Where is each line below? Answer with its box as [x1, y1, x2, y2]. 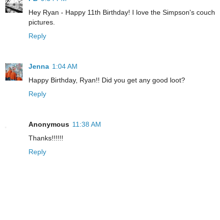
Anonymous [28, 120, 69, 128]
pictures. [28, 18, 55, 26]
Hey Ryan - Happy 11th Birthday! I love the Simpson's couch [28, 8, 215, 16]
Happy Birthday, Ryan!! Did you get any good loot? [28, 76, 185, 84]
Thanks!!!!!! [28, 134, 63, 142]
